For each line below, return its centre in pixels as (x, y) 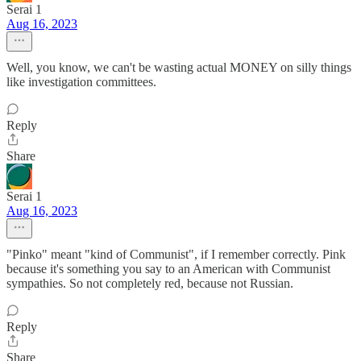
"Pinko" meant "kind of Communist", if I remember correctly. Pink (176, 254)
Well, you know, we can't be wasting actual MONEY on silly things (179, 67)
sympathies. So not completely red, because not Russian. (150, 283)
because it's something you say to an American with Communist (168, 268)
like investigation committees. (81, 81)
